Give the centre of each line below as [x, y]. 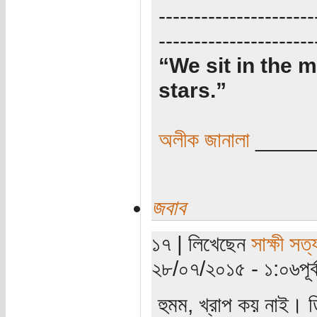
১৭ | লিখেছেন [201, 243]
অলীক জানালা [207, 139]
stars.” [192, 90]
